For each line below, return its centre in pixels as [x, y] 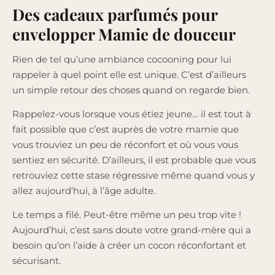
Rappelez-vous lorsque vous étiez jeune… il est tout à [132, 114]
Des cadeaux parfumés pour [115, 14]
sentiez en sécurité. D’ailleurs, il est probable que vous [134, 160]
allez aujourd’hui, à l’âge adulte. [84, 190]
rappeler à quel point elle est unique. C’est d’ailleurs [129, 74]
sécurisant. [37, 260]
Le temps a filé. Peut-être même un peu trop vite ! [127, 214]
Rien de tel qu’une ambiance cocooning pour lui [122, 59]
